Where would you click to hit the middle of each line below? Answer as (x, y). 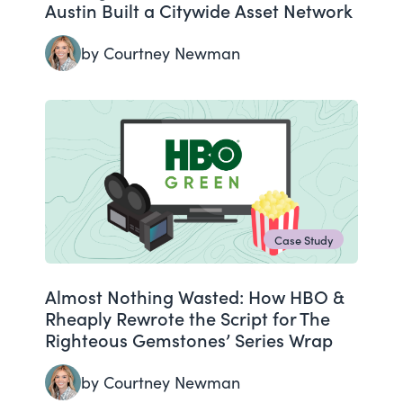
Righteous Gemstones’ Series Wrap (191, 339)
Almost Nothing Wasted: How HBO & (194, 296)
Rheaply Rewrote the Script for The (188, 317)
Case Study (304, 239)
